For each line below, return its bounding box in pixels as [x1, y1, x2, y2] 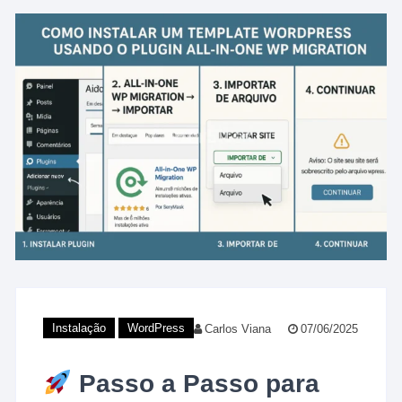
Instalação [52, 321, 107, 336]
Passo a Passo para [79, 370, 320, 398]
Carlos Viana [205, 322, 272, 336]
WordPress [127, 321, 186, 336]
